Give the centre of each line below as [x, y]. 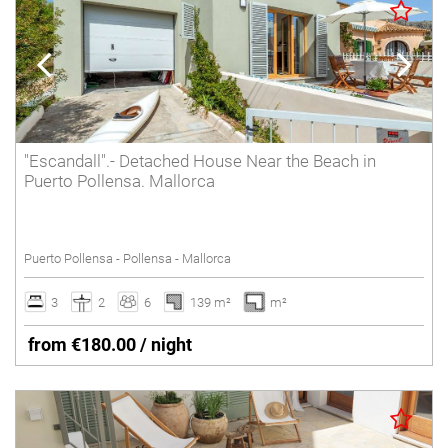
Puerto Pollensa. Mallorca [119, 181]
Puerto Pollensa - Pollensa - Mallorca [127, 259]
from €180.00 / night [110, 345]
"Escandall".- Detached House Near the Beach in [200, 161]
